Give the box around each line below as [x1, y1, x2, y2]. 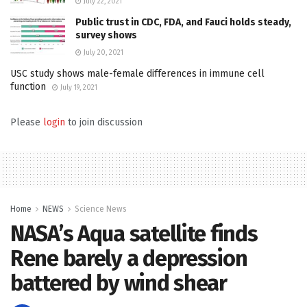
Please [10, 116, 43, 129]
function [10, 81, 46, 93]
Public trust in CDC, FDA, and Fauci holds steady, [75, 16, 291, 29]
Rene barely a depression [10, 245, 247, 272]
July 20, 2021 [82, 49, 123, 58]
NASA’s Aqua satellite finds [10, 221, 258, 247]
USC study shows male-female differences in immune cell [10, 68, 265, 80]
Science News [75, 204, 127, 214]
